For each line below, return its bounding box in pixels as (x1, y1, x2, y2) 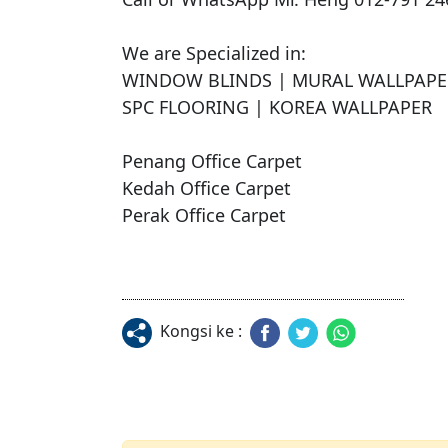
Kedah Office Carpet (122, 175, 291, 200)
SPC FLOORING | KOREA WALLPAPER (122, 94, 432, 119)
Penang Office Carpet (122, 148, 302, 173)
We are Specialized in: (122, 40, 306, 65)
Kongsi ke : (160, 320, 242, 343)
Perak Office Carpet (122, 202, 286, 227)
